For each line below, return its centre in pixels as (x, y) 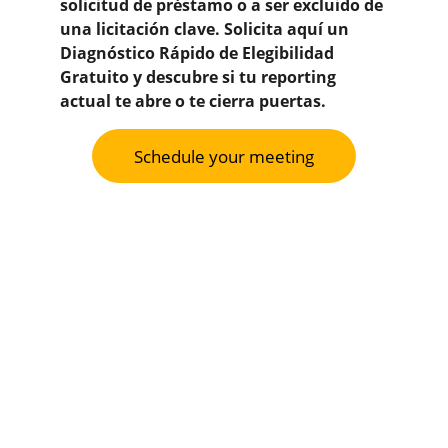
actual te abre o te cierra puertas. (193, 101)
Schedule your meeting (224, 156)
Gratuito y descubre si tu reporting (200, 77)
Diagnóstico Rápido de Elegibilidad (199, 53)
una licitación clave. (142, 29)
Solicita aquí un (288, 29)
